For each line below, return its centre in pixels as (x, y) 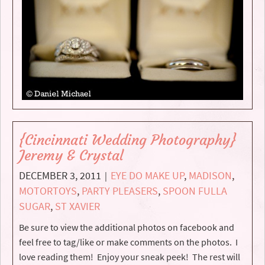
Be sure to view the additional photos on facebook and (127, 227)
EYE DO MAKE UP (147, 175)
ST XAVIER (77, 206)
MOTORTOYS (48, 190)
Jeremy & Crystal (71, 155)
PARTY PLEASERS (120, 190)
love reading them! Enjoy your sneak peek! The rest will (130, 256)
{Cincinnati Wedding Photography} (127, 140)
